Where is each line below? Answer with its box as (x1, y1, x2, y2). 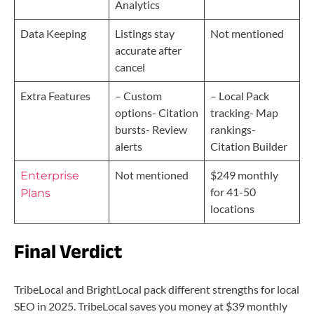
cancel (115, 60, 145, 74)
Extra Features (20, 88, 90, 102)
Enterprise (20, 168, 79, 182)
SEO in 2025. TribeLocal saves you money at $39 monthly (14, 299, 287, 313)
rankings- (210, 122, 256, 136)
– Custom (115, 88, 162, 102)
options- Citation (115, 105, 198, 119)
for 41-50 (210, 184, 256, 198)
